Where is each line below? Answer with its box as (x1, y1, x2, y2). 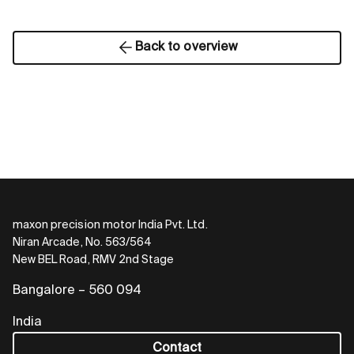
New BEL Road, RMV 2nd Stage (13, 254, 175, 265)
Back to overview (134, 41, 239, 55)
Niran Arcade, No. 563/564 (13, 236, 153, 248)
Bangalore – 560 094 (13, 284, 141, 297)
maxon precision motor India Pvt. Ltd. (13, 219, 208, 231)
